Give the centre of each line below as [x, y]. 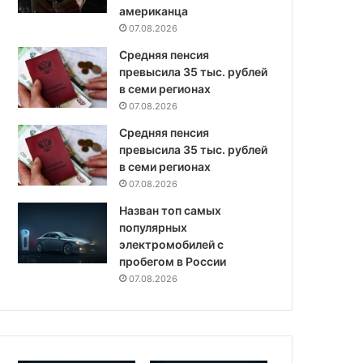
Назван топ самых [171, 211]
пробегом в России [173, 262]
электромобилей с [172, 245]
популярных [154, 228]
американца [154, 11]
